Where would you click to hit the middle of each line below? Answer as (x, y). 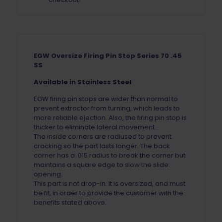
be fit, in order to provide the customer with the (108, 193)
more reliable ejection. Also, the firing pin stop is (110, 118)
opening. (48, 174)
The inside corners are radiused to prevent (102, 137)
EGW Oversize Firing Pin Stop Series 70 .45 (108, 56)
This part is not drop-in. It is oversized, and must (109, 184)
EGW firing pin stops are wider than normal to (106, 99)
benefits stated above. (70, 203)
